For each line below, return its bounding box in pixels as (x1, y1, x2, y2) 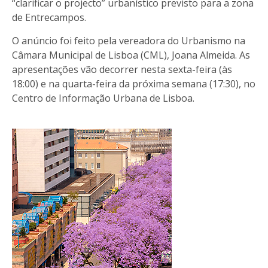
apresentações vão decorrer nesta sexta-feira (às (12, 62, 232, 76)
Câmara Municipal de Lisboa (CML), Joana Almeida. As (12, 48, 250, 62)
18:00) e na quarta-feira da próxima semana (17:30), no (12, 77, 255, 90)
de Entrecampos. (12, 10, 86, 24)
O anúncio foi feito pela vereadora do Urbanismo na (12, 33, 245, 47)
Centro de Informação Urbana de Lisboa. (12, 91, 194, 105)
